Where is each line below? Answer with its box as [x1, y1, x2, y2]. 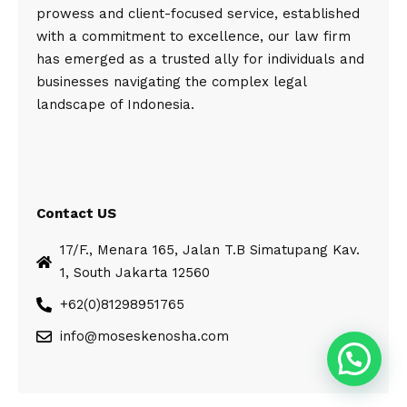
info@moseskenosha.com [60, 328, 230, 345]
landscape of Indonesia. [36, 96, 194, 114]
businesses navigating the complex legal [36, 74, 306, 91]
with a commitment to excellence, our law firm [36, 28, 351, 45]
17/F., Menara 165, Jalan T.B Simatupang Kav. [60, 242, 361, 259]
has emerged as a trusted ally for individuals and [36, 51, 364, 68]
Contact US [36, 205, 116, 223]
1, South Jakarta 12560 [60, 264, 211, 282]
